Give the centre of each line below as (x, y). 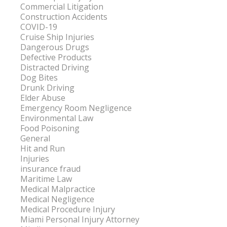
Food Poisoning (50, 128)
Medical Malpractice (58, 189)
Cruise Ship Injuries (57, 37)
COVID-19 (39, 27)
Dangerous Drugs (55, 47)
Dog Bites (39, 78)
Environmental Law (57, 118)
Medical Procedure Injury (68, 210)
